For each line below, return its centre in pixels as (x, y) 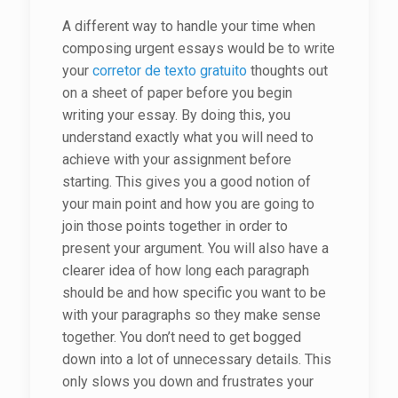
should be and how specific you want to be (194, 293)
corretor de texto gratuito (169, 71)
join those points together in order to (175, 226)
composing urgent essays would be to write (198, 48)
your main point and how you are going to (188, 204)
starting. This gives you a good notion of (186, 182)
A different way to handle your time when (188, 26)
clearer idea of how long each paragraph (185, 271)
